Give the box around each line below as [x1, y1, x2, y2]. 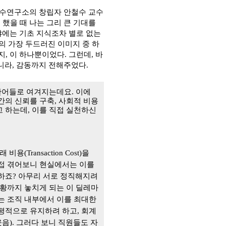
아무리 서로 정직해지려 [18, 172, 98, 180]
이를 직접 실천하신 [32, 106, 96, 114]
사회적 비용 [59, 97, 98, 105]
